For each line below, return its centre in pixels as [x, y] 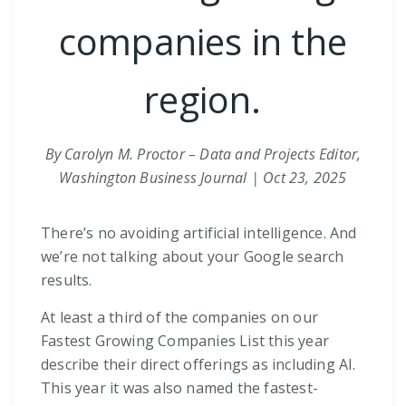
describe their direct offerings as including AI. [198, 364]
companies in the [203, 41]
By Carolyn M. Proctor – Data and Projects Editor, [203, 154]
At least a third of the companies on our [179, 317]
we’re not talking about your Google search [193, 256]
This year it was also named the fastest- [179, 387]
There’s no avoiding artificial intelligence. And [199, 232]
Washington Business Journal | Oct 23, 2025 [203, 177]
